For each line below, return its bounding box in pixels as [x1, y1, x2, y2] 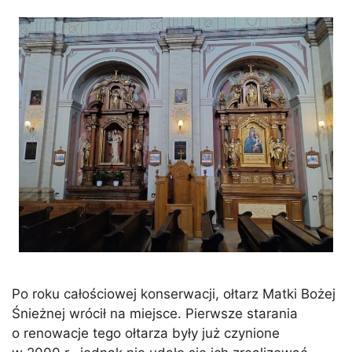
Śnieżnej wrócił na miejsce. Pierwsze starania [12, 306, 298, 322]
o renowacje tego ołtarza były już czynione [12, 325, 280, 342]
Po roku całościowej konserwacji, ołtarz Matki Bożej [12, 286, 335, 302]
